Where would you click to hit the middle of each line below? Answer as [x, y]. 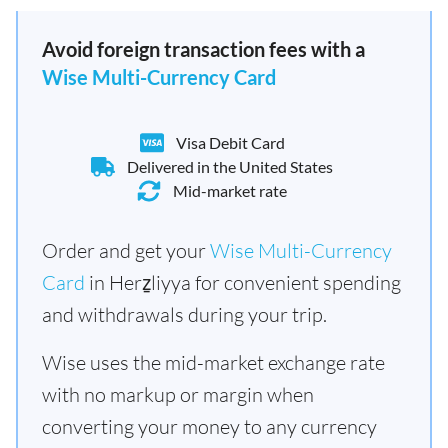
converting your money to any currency [209, 426]
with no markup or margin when [178, 394]
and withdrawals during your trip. [184, 314]
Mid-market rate [230, 190]
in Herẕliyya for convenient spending [243, 282]
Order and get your [126, 250]
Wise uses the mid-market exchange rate [213, 362]
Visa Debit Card [230, 142]
